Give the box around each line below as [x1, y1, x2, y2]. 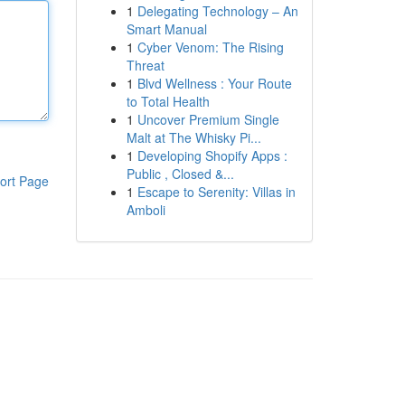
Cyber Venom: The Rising [137, 38, 284, 56]
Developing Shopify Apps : [137, 146, 287, 165]
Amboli [126, 201, 165, 219]
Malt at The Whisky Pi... [126, 128, 261, 146]
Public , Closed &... [126, 165, 234, 183]
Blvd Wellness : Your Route [137, 74, 292, 92]
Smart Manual [126, 20, 207, 38]
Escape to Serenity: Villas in [137, 183, 296, 201]
